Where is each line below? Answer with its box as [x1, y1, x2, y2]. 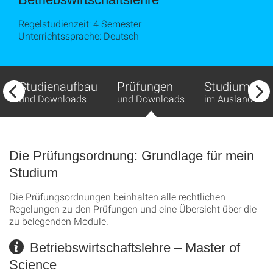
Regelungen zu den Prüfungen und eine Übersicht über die [9, 202, 257, 215]
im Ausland [204, 92, 253, 105]
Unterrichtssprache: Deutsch [18, 29, 139, 42]
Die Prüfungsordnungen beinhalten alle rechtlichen [9, 190, 225, 203]
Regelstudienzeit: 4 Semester [18, 17, 141, 30]
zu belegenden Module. [9, 214, 108, 227]
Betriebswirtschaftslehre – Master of [26, 240, 240, 255]
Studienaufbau [19, 78, 97, 94]
